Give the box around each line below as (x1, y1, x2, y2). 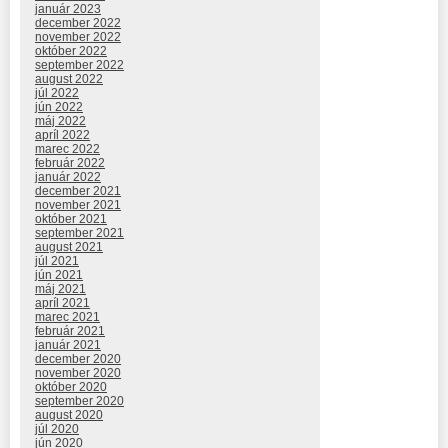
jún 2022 (35, 99, 83, 114)
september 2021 (35, 225, 124, 240)
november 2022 (35, 29, 121, 44)
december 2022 (35, 15, 121, 30)
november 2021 (35, 197, 121, 212)
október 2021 (35, 211, 107, 226)
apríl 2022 (35, 127, 90, 142)
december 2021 (35, 183, 121, 198)
